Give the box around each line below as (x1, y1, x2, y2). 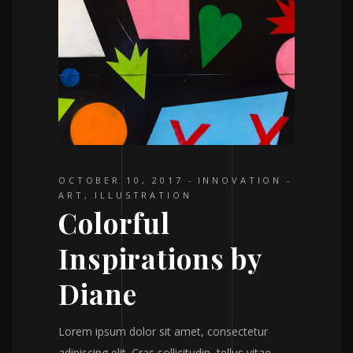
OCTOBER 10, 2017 (58, 174, 184, 187)
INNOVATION (197, 174, 283, 187)
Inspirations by (58, 240, 262, 277)
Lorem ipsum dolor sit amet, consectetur (58, 324, 268, 340)
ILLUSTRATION (95, 189, 192, 202)
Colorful (58, 204, 170, 242)
